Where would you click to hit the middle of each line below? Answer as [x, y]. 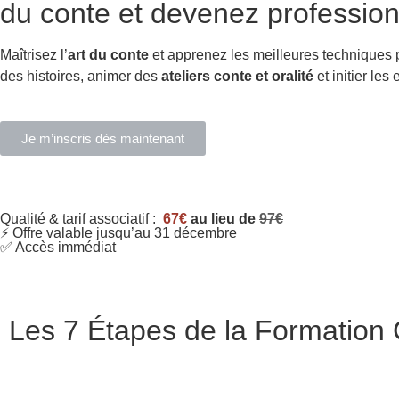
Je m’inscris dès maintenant [103, 139]
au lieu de [223, 219]
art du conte [108, 55]
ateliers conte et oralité [237, 76]
